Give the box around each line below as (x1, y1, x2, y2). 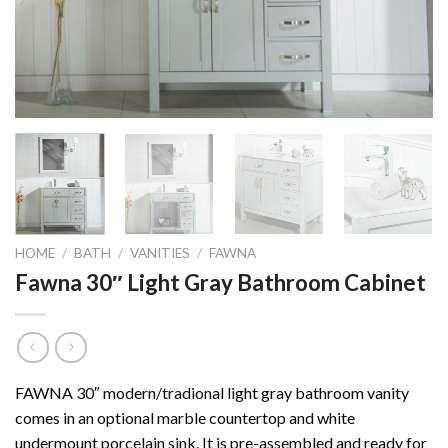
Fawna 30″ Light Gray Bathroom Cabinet (15, 269, 426, 297)
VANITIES (130, 245, 191, 262)
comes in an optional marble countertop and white (15, 407, 355, 427)
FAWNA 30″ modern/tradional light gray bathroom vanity (15, 382, 409, 402)
